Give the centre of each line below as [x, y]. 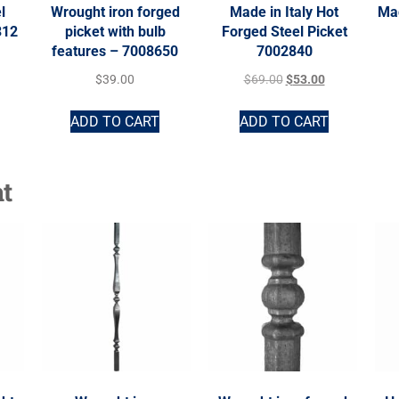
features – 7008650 [115, 51]
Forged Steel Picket [284, 31]
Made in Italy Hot [284, 12]
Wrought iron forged [115, 12]
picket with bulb [115, 31]
